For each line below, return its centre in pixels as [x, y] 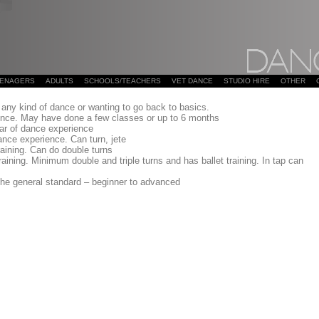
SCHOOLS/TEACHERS [122, 81]
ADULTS [59, 81]
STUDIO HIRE [246, 81]
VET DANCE [192, 81]
